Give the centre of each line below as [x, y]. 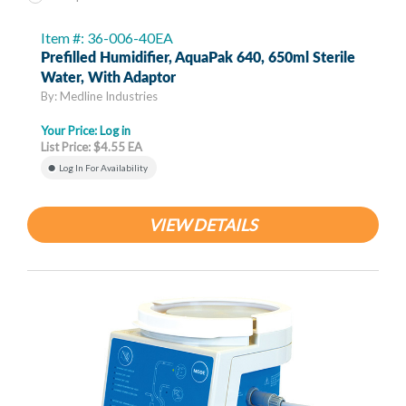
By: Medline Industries [99, 97]
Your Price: [70, 131]
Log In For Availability [103, 168]
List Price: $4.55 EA [92, 147]
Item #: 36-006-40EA [107, 38]
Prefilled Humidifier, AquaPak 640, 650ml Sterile [198, 58]
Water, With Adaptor [108, 78]
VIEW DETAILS [203, 225]
